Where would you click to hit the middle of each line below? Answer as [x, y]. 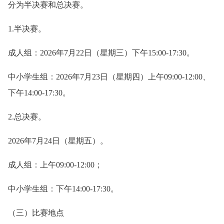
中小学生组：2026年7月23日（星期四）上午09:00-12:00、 [109, 77]
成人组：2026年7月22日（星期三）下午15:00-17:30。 [101, 53]
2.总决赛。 [27, 117]
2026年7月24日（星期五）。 [58, 141]
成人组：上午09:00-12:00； [55, 165]
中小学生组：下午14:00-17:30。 [63, 189]
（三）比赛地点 [36, 213]
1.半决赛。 [27, 29]
